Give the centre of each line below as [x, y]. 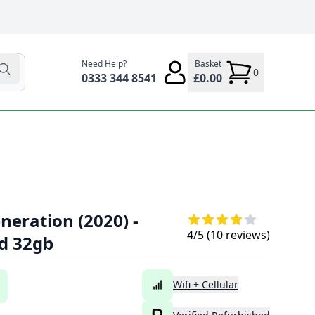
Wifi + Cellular [206, 285]
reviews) [246, 235]
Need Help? [104, 63]
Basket [208, 63]
